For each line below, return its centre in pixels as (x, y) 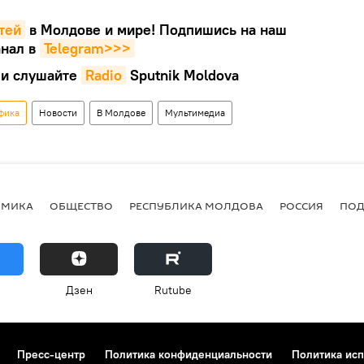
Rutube (173, 290)
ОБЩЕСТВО (81, 206)
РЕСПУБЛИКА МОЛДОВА (196, 206)
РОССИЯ (301, 206)
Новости (58, 112)
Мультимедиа (195, 112)
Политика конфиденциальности (188, 354)
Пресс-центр (51, 354)
